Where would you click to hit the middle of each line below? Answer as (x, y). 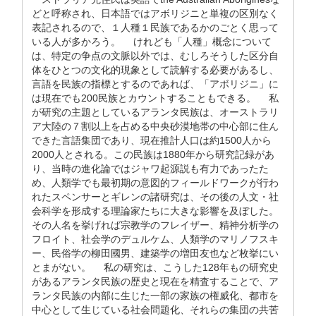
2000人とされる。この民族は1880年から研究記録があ (153, 154)
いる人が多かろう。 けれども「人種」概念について (152, 42)
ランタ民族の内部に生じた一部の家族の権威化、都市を (155, 296)
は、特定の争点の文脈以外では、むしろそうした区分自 (155, 56)
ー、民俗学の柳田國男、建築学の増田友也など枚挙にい (155, 253)
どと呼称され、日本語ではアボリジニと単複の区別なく (155, 13)
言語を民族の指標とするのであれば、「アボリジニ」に (155, 84)
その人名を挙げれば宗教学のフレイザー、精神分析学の (155, 225)
